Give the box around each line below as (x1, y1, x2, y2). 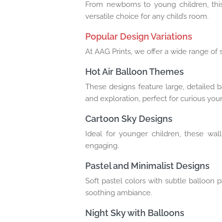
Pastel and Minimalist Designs (85, 160, 210, 171)
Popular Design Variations (85, 31, 192, 42)
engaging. (85, 141, 119, 150)
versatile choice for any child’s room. (85, 11, 209, 21)
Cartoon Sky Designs (85, 113, 172, 124)
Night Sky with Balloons (85, 207, 184, 218)
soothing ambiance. (85, 188, 152, 197)
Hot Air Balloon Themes (85, 66, 184, 77)
